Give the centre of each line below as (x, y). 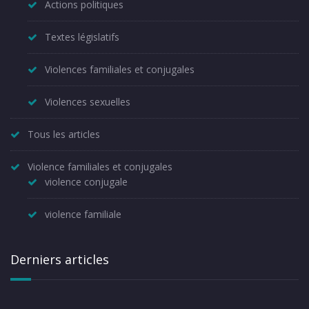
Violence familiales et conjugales (100, 166)
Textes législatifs (82, 37)
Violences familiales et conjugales (120, 69)
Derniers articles (60, 259)
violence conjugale (86, 181)
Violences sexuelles (88, 101)
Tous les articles (64, 134)
